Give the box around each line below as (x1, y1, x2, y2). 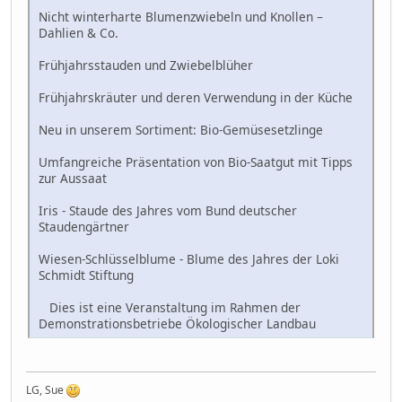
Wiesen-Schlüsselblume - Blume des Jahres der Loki (39, 249, 339, 267)
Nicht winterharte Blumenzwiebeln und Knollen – (39, 7, 323, 25)
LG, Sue (26, 381, 66, 398)
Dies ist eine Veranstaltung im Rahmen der (39, 298, 301, 316)
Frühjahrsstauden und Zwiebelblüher (39, 56, 253, 74)
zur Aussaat (39, 169, 107, 187)
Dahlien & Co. (39, 23, 118, 41)
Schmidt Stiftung (39, 266, 134, 284)
